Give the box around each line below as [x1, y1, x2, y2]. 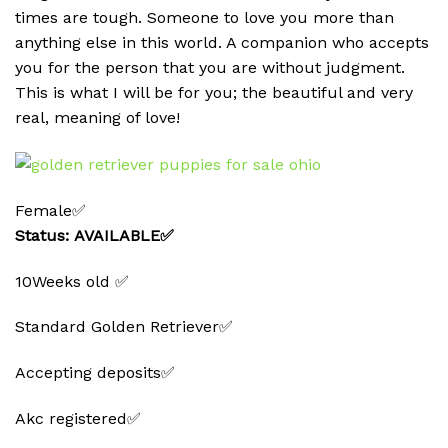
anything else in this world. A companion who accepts [15, 32, 429, 52]
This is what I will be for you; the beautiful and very [15, 82, 413, 102]
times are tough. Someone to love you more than [15, 7, 394, 27]
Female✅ [15, 200, 86, 220]
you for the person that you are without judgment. [15, 57, 405, 77]
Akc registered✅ [15, 408, 141, 428]
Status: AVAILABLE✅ [15, 225, 174, 245]
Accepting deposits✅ [15, 363, 175, 383]
